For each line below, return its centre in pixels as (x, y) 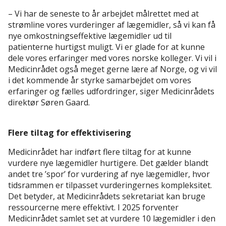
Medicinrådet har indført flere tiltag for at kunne (100, 152)
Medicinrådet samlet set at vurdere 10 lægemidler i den (112, 219)
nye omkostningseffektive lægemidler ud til (90, 36)
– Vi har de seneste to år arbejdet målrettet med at (103, 14)
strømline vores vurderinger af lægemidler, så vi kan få (112, 25)
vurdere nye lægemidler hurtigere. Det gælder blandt (108, 163)
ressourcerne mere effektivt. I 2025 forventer (93, 208)
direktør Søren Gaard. (49, 103)
